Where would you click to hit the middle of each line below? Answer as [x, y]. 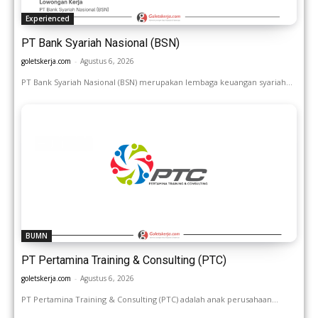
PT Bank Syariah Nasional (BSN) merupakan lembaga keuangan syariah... [157, 82]
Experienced [48, 19]
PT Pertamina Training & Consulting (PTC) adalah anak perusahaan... [150, 300]
